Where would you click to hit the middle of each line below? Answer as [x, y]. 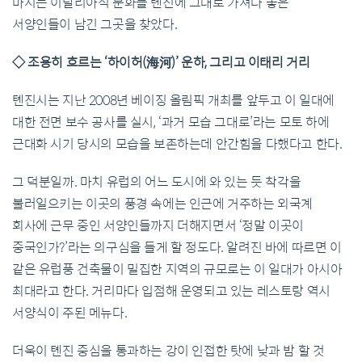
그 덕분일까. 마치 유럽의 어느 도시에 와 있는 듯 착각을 [157, 182]
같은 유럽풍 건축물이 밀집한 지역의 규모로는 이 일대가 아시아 [177, 269]
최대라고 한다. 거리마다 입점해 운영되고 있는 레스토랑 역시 [171, 291]
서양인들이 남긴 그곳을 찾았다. [95, 24]
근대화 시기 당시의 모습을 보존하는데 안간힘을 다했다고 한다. [177, 144]
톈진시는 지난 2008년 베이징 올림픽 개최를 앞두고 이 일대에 [174, 100]
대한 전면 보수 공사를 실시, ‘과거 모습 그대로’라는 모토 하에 [171, 122]
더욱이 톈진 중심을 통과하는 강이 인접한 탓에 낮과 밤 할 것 [168, 351]
